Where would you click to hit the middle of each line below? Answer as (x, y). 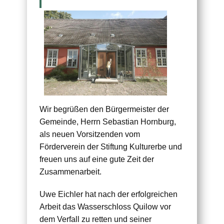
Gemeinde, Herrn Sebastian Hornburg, (108, 122)
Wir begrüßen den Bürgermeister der (104, 109)
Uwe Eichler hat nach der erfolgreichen (108, 194)
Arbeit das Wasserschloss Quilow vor (105, 207)
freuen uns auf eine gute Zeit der (97, 159)
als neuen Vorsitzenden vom (90, 134)
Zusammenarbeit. (70, 172)
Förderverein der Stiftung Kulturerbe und (111, 147)
